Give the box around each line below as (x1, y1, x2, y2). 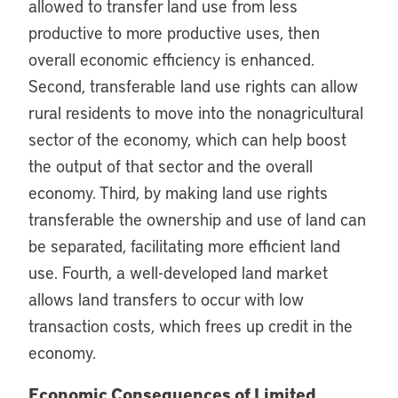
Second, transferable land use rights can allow (28, 75, 358, 97)
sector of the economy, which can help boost (28, 128, 346, 150)
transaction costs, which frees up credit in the (28, 314, 353, 337)
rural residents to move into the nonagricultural (28, 101, 363, 123)
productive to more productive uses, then (28, 21, 320, 44)
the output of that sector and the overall (28, 155, 313, 177)
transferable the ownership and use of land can (28, 208, 366, 230)
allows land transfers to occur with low (28, 288, 304, 310)
